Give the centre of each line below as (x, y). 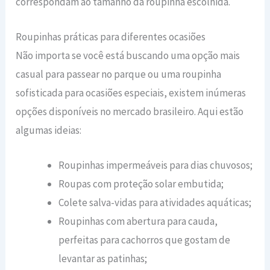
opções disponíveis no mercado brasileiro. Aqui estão (130, 111)
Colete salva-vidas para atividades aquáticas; (155, 202)
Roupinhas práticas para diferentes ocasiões (111, 36)
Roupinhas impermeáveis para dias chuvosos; (156, 165)
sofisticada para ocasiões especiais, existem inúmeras (131, 93)
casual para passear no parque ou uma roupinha (119, 74)
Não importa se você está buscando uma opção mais (128, 55)
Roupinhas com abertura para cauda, (138, 221)
